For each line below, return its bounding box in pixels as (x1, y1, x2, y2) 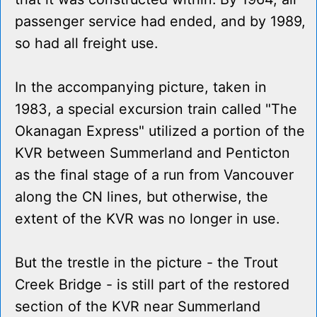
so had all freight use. (15, 35, 158, 52)
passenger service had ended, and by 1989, (15, 13, 306, 30)
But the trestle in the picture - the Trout (15, 254, 278, 272)
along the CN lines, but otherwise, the (15, 188, 268, 206)
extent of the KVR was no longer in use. (15, 210, 279, 228)
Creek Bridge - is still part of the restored (15, 276, 289, 294)
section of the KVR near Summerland (15, 298, 260, 316)
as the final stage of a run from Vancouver (15, 166, 294, 184)
